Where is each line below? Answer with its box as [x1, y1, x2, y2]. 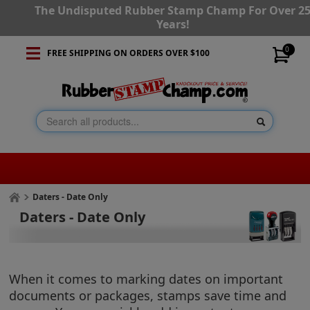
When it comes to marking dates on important [9, 270, 284, 287]
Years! [156, 17, 190, 32]
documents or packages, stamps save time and [9, 286, 287, 304]
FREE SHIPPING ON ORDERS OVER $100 [46, 47, 210, 59]
